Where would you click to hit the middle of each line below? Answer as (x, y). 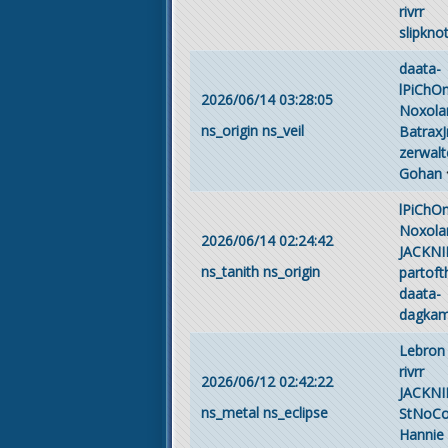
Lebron (422, 350)
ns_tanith (229, 271)
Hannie (421, 434)
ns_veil (282, 130)
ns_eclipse (295, 412)
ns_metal (229, 412)
